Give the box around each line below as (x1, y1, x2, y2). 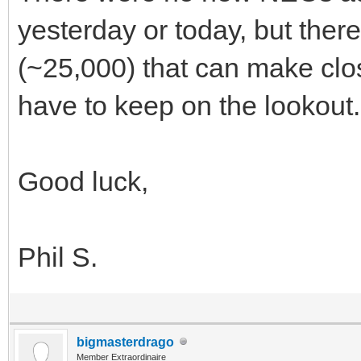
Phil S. (18, 241, 98, 272)
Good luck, (18, 165, 148, 197)
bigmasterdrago (77, 334, 174, 349)
